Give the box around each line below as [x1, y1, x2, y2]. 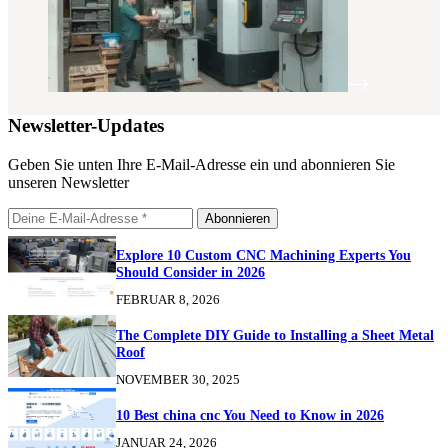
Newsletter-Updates [8, 114, 164, 136]
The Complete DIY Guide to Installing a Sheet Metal [116, 326, 434, 343]
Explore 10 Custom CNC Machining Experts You [116, 247, 411, 264]
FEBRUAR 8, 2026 [116, 292, 220, 308]
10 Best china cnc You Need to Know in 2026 [116, 407, 384, 424]
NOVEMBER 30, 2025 [116, 371, 240, 387]
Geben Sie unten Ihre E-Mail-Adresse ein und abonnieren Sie [8, 155, 395, 173]
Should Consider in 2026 [116, 264, 265, 281]
